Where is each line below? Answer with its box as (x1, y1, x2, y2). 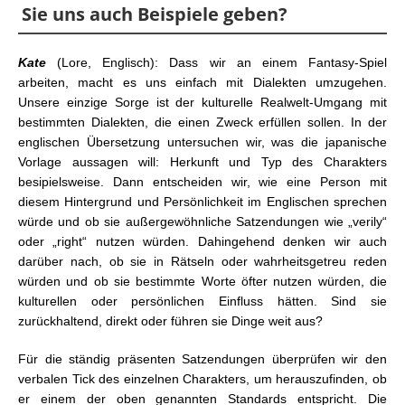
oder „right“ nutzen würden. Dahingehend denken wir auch (18, 234, 387, 250)
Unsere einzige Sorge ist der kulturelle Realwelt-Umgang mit (18, 95, 387, 110)
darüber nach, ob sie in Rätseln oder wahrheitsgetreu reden (18, 254, 387, 269)
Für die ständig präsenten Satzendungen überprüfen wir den (18, 352, 387, 367)
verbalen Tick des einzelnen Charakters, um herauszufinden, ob (18, 372, 387, 387)
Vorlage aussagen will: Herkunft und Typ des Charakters (18, 155, 387, 170)
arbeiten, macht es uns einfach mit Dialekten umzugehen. (18, 75, 387, 90)
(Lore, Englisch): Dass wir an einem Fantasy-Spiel (57, 55, 388, 71)
